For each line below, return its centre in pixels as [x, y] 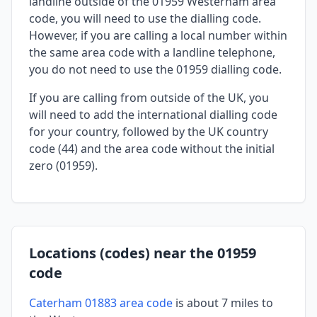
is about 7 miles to [223, 302]
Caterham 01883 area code [101, 302]
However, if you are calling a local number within [158, 35]
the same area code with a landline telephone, [152, 52]
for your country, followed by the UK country [149, 131]
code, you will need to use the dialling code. [145, 18]
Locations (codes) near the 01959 [143, 253]
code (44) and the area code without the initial [152, 148]
